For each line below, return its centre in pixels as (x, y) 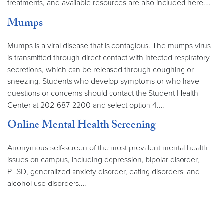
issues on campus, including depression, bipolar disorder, (103, 160)
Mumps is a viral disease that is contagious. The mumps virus (109, 46)
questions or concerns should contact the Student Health (103, 93)
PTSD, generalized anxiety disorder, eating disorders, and (104, 172)
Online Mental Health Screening (82, 126)
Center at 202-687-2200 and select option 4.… (86, 105)
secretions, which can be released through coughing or (101, 70)
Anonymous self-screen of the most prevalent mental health (108, 148)
